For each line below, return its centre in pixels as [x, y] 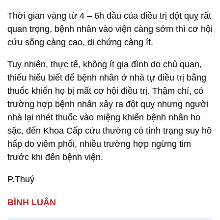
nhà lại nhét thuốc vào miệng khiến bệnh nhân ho [104, 117]
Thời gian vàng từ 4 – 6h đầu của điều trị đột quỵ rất [109, 16]
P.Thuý [21, 179]
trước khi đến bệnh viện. [55, 157]
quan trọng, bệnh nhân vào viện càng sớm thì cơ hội [110, 29]
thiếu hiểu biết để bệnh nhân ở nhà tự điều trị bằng [107, 78]
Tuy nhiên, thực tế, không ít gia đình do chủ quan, [105, 64]
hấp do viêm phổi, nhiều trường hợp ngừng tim [99, 144]
